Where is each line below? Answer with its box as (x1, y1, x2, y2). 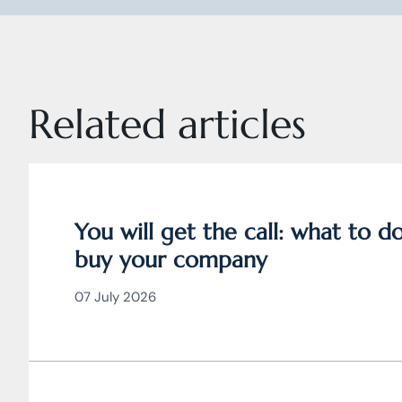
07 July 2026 (74, 288, 156, 306)
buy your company (74, 246, 267, 274)
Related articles (29, 99, 306, 150)
